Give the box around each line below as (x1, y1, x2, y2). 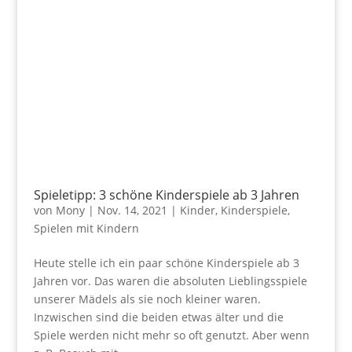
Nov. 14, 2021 (97, 202, 167, 218)
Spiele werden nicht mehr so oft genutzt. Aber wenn (33, 327, 310, 343)
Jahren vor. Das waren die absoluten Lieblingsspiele (33, 273, 307, 288)
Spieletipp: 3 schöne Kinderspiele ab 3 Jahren (33, 185, 299, 203)
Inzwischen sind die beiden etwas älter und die (33, 309, 284, 324)
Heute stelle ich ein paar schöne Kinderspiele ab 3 (33, 255, 299, 270)
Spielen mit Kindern (33, 220, 139, 236)
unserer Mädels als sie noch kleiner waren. (33, 291, 261, 306)
